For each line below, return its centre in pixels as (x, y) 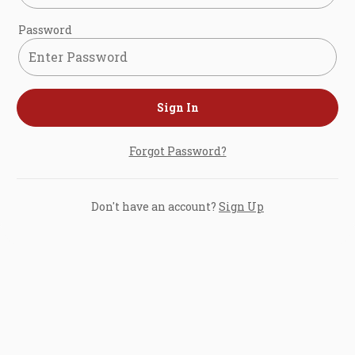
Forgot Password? (177, 151)
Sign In (177, 107)
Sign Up (241, 206)
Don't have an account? (154, 206)
